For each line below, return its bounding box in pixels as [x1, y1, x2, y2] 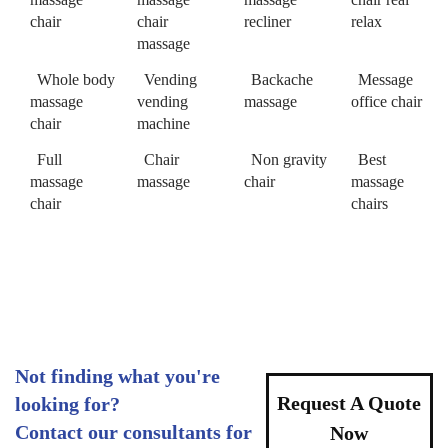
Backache [251, 70, 313, 88]
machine [137, 114, 190, 132]
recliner [244, 12, 291, 30]
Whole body [37, 70, 115, 88]
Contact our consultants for [15, 420, 252, 443]
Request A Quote [277, 391, 422, 414]
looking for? [15, 392, 120, 415]
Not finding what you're [15, 364, 220, 387]
